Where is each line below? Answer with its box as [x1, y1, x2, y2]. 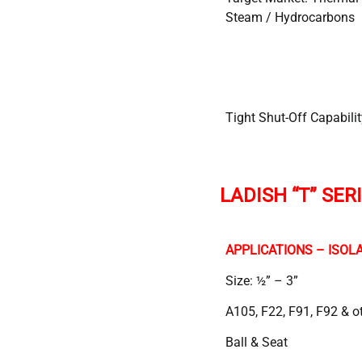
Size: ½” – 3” [225, 272, 298, 288]
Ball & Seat [225, 334, 288, 350]
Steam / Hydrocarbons [225, 9, 355, 25]
